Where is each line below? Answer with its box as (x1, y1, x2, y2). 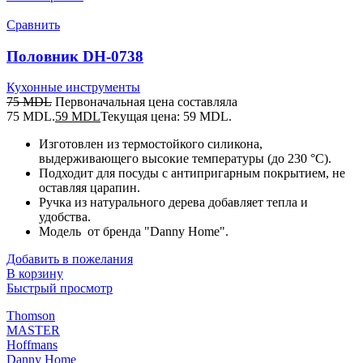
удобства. (39, 210, 91, 224)
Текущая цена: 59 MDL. (100, 109, 232, 124)
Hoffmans (6, 338, 58, 352)
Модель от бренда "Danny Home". (39, 224, 228, 239)
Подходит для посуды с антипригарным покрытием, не (39, 166, 345, 181)
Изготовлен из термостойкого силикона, (39, 137, 263, 152)
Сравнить (6, 17, 60, 32)
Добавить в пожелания (6, 252, 133, 267)
